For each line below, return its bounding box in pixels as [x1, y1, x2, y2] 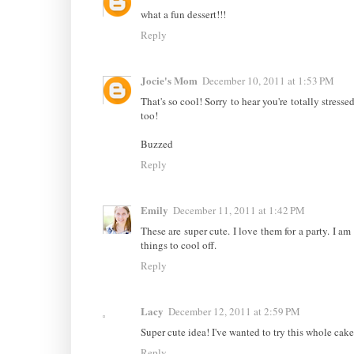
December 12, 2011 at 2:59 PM [168, 304, 300, 319]
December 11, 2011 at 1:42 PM [172, 203, 305, 218]
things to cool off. [140, 238, 217, 253]
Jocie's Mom [140, 72, 198, 88]
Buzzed [140, 136, 173, 151]
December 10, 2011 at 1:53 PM [201, 73, 334, 88]
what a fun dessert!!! [140, 6, 226, 21]
